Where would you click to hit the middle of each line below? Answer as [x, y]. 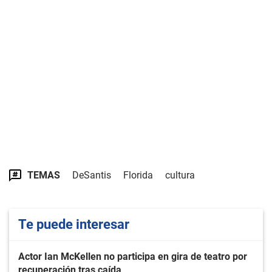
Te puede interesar [74, 224]
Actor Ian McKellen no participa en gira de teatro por [133, 257]
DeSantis [92, 175]
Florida [138, 175]
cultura [180, 175]
